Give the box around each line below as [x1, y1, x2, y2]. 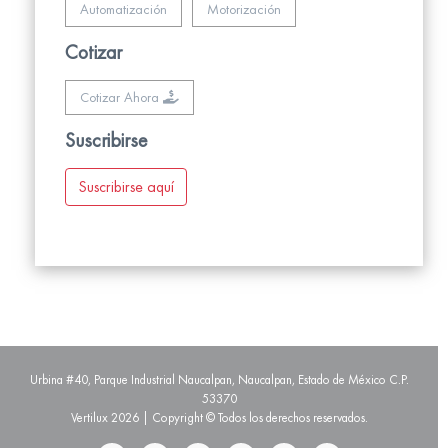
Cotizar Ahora [80, 88, 163, 106]
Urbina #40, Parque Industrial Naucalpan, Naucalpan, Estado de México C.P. [29, 371, 409, 387]
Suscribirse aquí [78, 177, 174, 196]
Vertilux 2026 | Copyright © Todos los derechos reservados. [70, 409, 368, 425]
